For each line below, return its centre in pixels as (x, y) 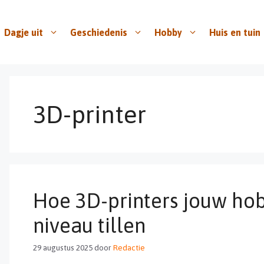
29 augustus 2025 (63, 247)
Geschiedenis (99, 32)
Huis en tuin (235, 32)
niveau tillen (89, 225)
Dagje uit (24, 32)
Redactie (129, 247)
